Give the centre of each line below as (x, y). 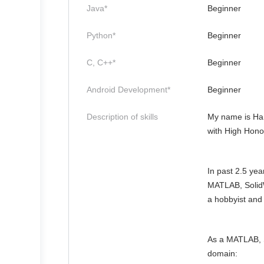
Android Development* (128, 90)
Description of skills (122, 117)
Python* (101, 35)
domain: (222, 253)
